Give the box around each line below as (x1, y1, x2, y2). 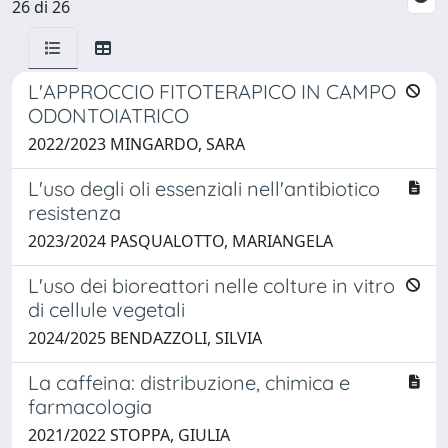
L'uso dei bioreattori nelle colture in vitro (28, 272, 395, 298)
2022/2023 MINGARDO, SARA (28, 132, 245, 155)
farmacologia (28, 393, 152, 419)
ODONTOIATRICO (28, 102, 189, 128)
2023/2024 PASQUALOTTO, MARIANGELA (28, 229, 333, 252)
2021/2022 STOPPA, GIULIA (28, 423, 230, 446)
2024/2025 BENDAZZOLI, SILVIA (28, 326, 262, 349)
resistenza (28, 199, 121, 225)
